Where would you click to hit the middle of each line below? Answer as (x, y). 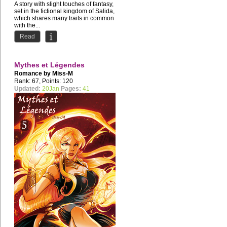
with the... (27, 26)
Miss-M (63, 74)
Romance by (33, 74)
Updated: (27, 89)
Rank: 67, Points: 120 (44, 81)
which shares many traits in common (64, 18)
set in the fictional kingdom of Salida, (64, 11)
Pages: (71, 89)
